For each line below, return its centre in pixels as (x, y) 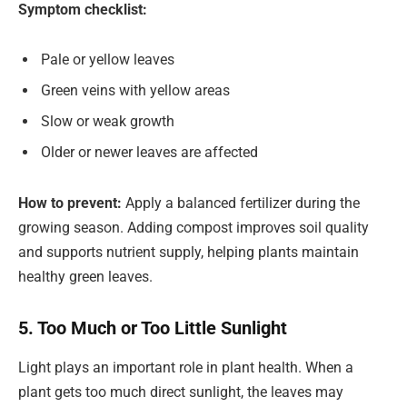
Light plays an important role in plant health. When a (186, 367)
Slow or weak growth (108, 122)
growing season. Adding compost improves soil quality (194, 227)
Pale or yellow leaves (108, 60)
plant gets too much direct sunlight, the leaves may (181, 392)
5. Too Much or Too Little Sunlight (153, 328)
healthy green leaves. (85, 276)
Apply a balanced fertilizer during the (243, 203)
